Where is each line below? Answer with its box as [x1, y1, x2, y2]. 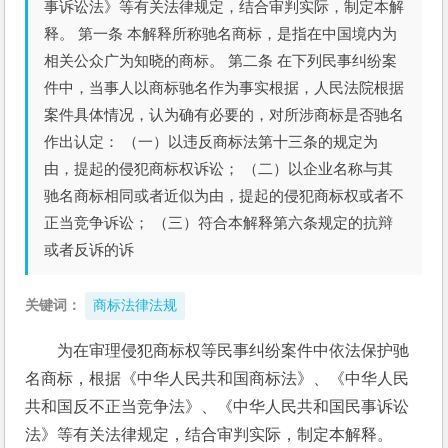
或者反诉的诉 [44, 241, 135, 258]
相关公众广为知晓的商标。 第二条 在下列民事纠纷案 [44, 52, 398, 69]
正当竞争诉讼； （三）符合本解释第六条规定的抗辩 [44, 214, 394, 231]
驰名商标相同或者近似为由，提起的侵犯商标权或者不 [44, 187, 405, 204]
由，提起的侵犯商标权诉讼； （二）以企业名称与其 [44, 160, 394, 177]
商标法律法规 [93, 298, 178, 313]
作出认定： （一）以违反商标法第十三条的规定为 [44, 133, 379, 150]
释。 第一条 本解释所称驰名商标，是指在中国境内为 [44, 25, 398, 42]
